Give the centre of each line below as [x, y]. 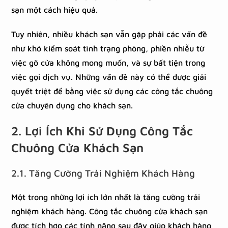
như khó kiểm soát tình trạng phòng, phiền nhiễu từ [108, 48]
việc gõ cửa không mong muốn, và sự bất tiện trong [108, 63]
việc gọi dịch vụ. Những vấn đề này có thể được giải [109, 77]
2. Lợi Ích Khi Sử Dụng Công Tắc [102, 131]
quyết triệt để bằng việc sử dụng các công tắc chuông [112, 91]
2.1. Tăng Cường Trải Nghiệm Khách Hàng [103, 173]
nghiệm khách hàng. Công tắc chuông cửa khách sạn [110, 211]
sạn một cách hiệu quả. [56, 10]
